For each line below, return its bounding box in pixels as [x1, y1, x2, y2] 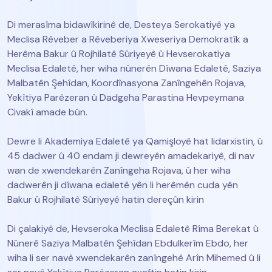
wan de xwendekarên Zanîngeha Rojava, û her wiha [7, 163, 231, 177]
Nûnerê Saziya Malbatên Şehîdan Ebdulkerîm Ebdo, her [7, 236, 248, 250]
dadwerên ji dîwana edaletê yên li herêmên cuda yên [7, 178, 238, 191]
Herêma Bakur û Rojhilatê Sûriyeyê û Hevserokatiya [7, 47, 230, 60]
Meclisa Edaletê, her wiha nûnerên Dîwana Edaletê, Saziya [7, 61, 261, 75]
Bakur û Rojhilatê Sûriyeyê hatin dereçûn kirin [7, 192, 204, 206]
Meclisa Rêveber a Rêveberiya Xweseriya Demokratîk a [7, 32, 248, 46]
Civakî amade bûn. [7, 105, 87, 118]
